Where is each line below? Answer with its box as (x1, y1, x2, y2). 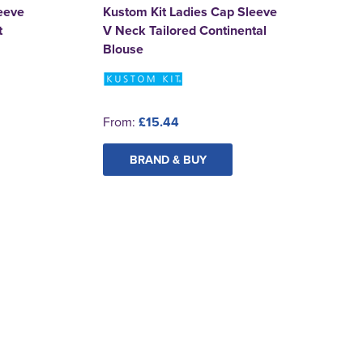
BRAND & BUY (129, 150, 207, 168)
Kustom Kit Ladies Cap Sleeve (103, 2, 278, 21)
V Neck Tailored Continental (103, 20, 267, 40)
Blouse (103, 39, 144, 58)
